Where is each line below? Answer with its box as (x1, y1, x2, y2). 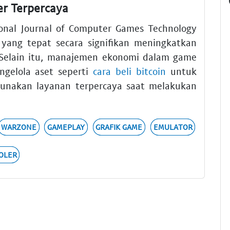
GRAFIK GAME (95, 122, 143, 132)
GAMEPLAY (47, 122, 85, 132)
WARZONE (1, 122, 37, 132)
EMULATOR (153, 122, 193, 132)
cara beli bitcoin (93, 65, 166, 78)
